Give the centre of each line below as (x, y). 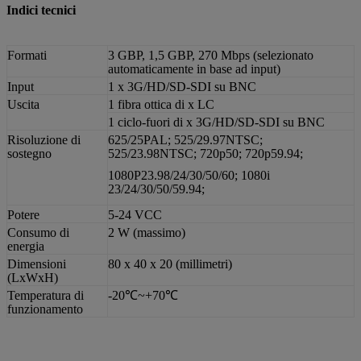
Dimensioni (37, 263)
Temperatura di (46, 295)
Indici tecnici (41, 10)
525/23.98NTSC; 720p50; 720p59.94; (205, 153)
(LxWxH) (33, 277)
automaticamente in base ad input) (194, 68)
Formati (27, 55)
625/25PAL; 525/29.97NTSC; (185, 139)
